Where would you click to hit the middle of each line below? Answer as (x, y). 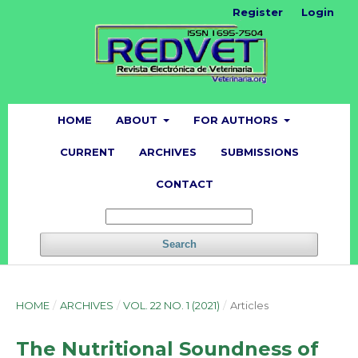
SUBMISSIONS (259, 151)
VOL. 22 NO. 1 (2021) (172, 305)
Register (258, 12)
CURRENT (87, 151)
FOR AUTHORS (237, 119)
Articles (249, 305)
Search (179, 244)
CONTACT (184, 183)
